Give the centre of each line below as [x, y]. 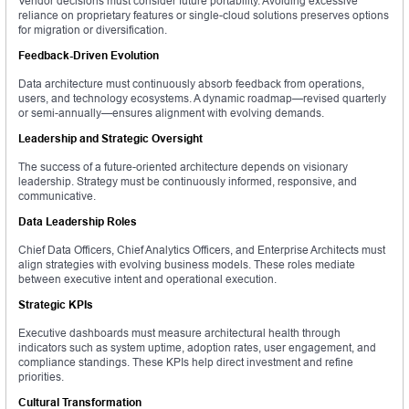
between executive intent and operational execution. [147, 279]
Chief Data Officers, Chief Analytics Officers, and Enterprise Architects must [202, 250]
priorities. [41, 377]
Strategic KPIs [56, 305]
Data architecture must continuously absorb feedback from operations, [191, 84]
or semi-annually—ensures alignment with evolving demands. [171, 113]
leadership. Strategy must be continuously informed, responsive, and [188, 182]
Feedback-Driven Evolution [89, 56]
